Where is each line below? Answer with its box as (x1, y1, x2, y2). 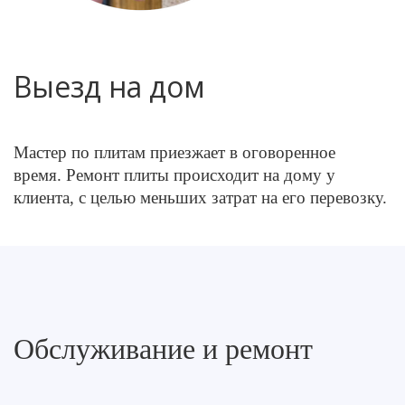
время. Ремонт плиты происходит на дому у (14, 165, 335, 184)
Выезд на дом (14, 67, 205, 106)
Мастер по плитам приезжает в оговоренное (14, 143, 335, 162)
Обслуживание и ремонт (14, 333, 313, 365)
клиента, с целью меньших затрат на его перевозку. (14, 188, 387, 207)
